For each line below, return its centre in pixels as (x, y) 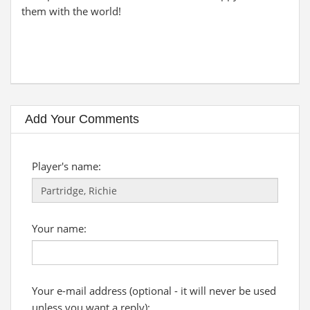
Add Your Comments (82, 119)
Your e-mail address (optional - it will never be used (154, 291)
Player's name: (66, 166)
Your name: (59, 228)
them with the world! (71, 11)
